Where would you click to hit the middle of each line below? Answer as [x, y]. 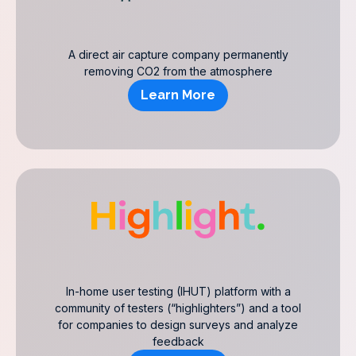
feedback [178, 341]
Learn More [178, 95]
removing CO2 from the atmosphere [178, 71]
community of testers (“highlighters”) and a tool [178, 308]
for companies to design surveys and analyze [178, 325]
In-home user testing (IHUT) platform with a [178, 291]
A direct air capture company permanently [178, 54]
